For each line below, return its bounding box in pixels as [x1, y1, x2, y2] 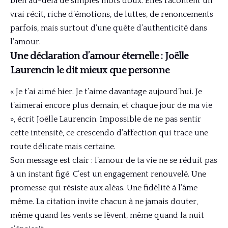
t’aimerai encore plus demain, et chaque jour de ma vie [10, 101, 212, 110]
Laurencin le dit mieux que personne [10, 65, 169, 76]
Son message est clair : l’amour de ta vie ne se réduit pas [10, 156, 217, 165]
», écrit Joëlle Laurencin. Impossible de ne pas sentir [10, 115, 201, 124]
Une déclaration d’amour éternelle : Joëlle [10, 50, 188, 62]
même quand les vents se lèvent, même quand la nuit [10, 211, 204, 220]
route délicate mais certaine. [10, 142, 116, 152]
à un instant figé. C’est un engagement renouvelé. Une [10, 169, 206, 179]
